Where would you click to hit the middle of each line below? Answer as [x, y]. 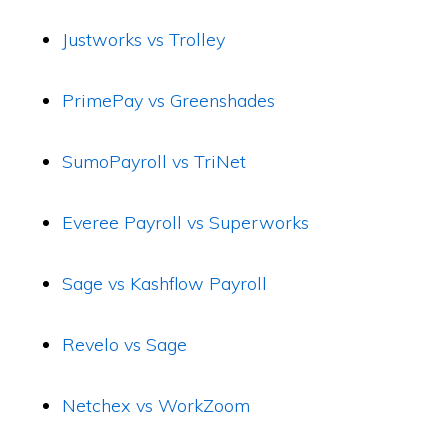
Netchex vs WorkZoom [156, 405]
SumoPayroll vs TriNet [154, 161]
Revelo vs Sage [125, 344]
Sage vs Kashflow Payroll [165, 283]
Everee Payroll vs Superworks [186, 222]
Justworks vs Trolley [144, 39]
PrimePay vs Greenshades [169, 100]
